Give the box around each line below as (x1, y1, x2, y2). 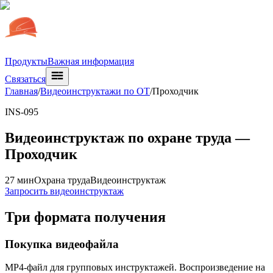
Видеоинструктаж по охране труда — (5, 129, 250, 146)
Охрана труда (34, 174, 90, 185)
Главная (5, 86, 38, 96)
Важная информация (48, 56, 134, 66)
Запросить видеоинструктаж (5, 185, 124, 196)
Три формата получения (5, 208, 166, 225)
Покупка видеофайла (5, 237, 119, 250)
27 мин (5, 174, 34, 185)
